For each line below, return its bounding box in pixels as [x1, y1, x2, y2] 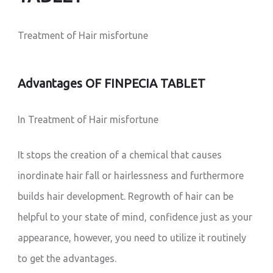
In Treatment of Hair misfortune [18, 114, 159, 126]
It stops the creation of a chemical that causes [18, 149, 222, 161]
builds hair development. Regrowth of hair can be [18, 191, 234, 202]
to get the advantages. [18, 253, 117, 264]
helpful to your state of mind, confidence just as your [18, 211, 253, 223]
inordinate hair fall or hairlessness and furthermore [18, 170, 244, 182]
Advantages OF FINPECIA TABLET [18, 76, 206, 91]
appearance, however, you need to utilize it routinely [18, 232, 247, 244]
